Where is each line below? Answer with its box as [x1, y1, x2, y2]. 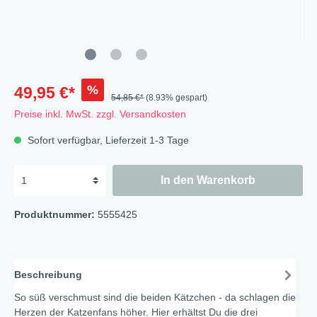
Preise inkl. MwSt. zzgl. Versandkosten [14, 108, 186, 120]
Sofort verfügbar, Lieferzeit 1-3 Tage [25, 134, 189, 146]
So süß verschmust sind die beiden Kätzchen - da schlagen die [14, 292, 296, 303]
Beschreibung [14, 268, 82, 280]
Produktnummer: [14, 209, 98, 220]
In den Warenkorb [160, 174, 255, 186]
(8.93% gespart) [146, 93, 207, 103]
